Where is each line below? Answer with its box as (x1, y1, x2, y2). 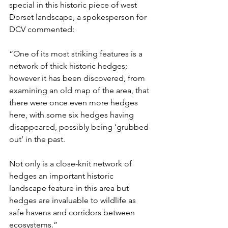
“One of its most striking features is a (9, 49, 145, 59)
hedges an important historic (9, 171, 116, 181)
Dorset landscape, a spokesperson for (9, 12, 149, 22)
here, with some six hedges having (9, 110, 136, 120)
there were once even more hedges (9, 98, 140, 107)
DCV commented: (9, 24, 76, 34)
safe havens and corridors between (9, 208, 137, 217)
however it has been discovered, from (9, 73, 147, 83)
